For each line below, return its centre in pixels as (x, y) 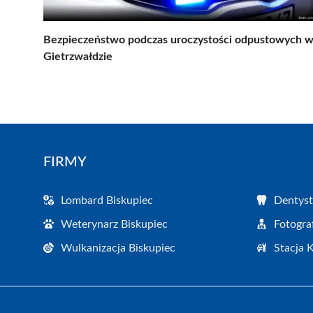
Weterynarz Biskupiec (114, 224)
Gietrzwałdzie (78, 56)
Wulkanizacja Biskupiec (118, 248)
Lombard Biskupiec (107, 200)
